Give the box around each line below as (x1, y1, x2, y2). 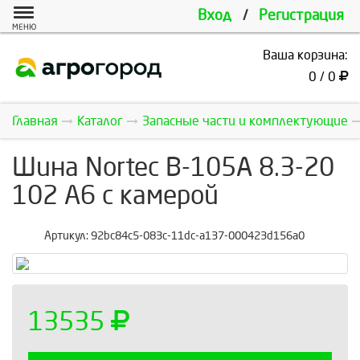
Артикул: (44, 230, 91, 242)
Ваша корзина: (263, 48, 348, 62)
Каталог (77, 114, 123, 128)
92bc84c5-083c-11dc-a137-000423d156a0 (91, 230, 305, 242)
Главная (12, 114, 58, 128)
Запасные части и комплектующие (142, 114, 348, 128)
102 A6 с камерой (12, 182, 219, 210)
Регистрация (259, 8, 344, 23)
